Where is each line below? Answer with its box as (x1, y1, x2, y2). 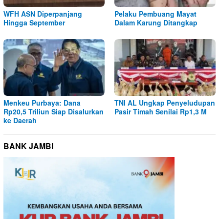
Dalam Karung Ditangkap (114, 18, 197, 27)
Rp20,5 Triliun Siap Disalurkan (3, 106, 104, 116)
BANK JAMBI (3, 140, 53, 152)
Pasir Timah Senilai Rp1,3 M (114, 106, 207, 116)
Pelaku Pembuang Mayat (114, 9, 197, 19)
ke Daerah (3, 115, 37, 125)
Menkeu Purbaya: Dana (3, 97, 81, 108)
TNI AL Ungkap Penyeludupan (114, 97, 215, 108)
